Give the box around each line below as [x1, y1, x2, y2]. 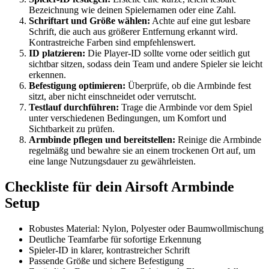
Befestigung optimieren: [29, 80, 125, 91]
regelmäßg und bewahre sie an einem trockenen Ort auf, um [29, 145, 255, 156]
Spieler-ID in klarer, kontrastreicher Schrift [29, 245, 190, 256]
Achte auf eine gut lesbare [150, 16, 250, 26]
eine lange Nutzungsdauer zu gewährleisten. [29, 156, 196, 167]
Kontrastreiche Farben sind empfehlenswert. [29, 37, 196, 48]
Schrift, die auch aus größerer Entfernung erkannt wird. [29, 26, 238, 37]
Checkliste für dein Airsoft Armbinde [5, 179, 234, 195]
